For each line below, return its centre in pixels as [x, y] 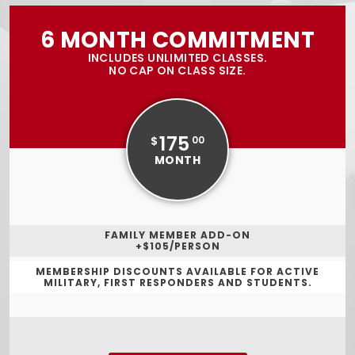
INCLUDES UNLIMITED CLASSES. [177, 58]
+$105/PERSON [177, 246]
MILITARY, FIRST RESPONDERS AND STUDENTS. [177, 282]
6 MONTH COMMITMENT [177, 40]
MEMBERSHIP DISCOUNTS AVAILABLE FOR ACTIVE [177, 271]
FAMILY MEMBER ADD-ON [177, 235]
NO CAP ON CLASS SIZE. [177, 71]
